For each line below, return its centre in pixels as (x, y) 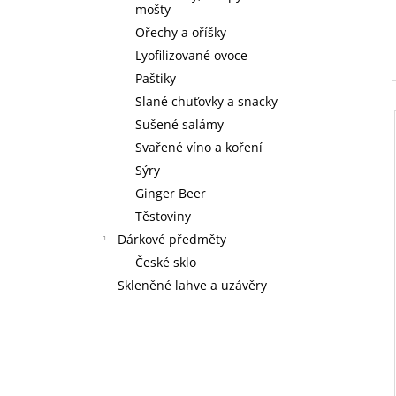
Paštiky (156, 78)
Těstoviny (163, 216)
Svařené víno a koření (199, 147)
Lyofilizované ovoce (191, 55)
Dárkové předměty (172, 239)
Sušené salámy (179, 124)
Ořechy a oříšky (181, 32)
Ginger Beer (171, 193)
